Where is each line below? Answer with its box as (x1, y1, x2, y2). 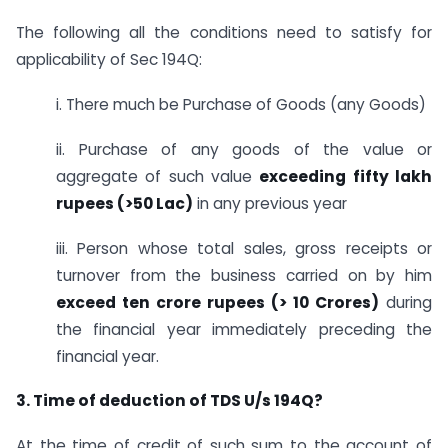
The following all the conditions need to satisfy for (16, 22, 432, 44)
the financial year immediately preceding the (56, 318, 432, 340)
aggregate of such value (56, 165, 260, 187)
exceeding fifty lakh (259, 165, 433, 187)
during (379, 291, 432, 313)
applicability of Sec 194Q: (16, 49, 202, 71)
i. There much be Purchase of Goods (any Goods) (56, 94, 426, 116)
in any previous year (193, 192, 347, 214)
